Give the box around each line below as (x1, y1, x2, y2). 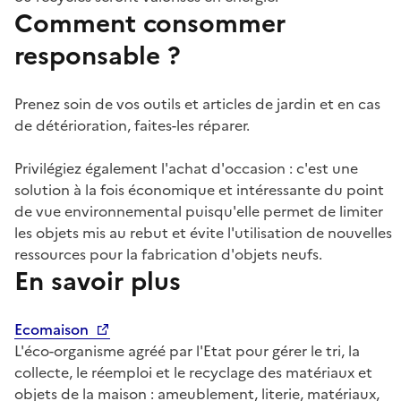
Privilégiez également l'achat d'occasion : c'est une (14, 158, 358, 179)
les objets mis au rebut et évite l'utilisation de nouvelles (14, 222, 392, 243)
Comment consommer (14, 4, 286, 42)
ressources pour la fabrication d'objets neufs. (14, 243, 322, 265)
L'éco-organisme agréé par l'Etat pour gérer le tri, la (14, 340, 360, 362)
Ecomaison (14, 319, 92, 340)
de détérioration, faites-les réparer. (14, 115, 250, 136)
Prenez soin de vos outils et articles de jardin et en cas (14, 93, 380, 115)
